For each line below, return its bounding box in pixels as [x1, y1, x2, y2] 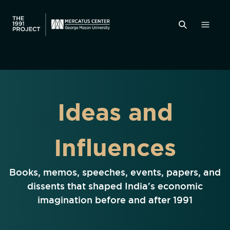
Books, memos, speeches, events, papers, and [9, 167, 221, 177]
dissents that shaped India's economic [27, 181, 203, 191]
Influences [54, 134, 176, 161]
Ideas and [57, 99, 173, 125]
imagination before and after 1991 [37, 195, 193, 205]
